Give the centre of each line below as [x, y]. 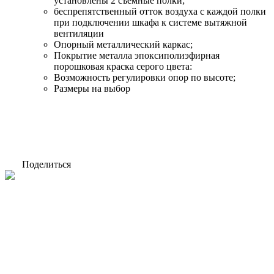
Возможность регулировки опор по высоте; [145, 77]
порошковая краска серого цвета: [123, 66]
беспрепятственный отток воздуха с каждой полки [160, 11]
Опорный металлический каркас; [123, 44]
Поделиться [45, 165]
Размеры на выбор [92, 88]
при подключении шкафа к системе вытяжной [150, 22]
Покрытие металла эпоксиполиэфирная [137, 55]
